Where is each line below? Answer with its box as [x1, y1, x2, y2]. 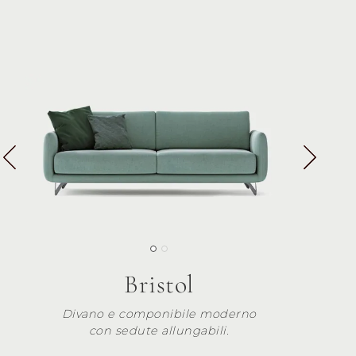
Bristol [124, 268, 194, 300]
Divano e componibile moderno [61, 306, 257, 321]
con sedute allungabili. [88, 323, 230, 338]
